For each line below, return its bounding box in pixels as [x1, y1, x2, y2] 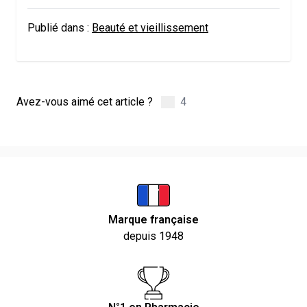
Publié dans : [27, 21, 89, 35]
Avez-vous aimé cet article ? [16, 95, 153, 109]
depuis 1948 [123, 230, 184, 243]
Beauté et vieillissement [92, 21, 208, 35]
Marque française [108, 213, 199, 227]
